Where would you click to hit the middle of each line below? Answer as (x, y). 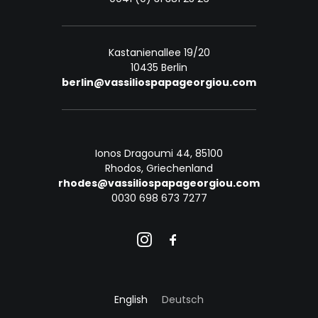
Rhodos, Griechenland (159, 168)
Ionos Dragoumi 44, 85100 (159, 153)
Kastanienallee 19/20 (159, 53)
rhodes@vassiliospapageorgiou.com (159, 183)
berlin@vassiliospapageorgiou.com (159, 82)
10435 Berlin (159, 67)
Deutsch (183, 300)
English (131, 300)
